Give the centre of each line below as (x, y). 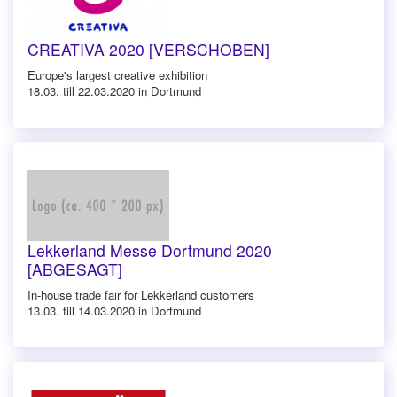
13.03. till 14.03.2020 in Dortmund (114, 310)
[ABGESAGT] (75, 269)
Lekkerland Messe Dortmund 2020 (150, 250)
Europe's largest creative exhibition (117, 74)
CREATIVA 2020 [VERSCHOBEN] (148, 49)
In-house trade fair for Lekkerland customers (141, 294)
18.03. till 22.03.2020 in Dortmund (114, 90)
